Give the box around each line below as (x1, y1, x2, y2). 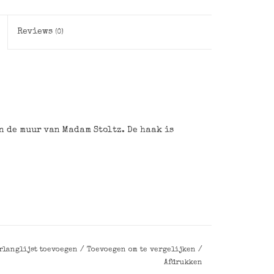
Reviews (17, 28, 56, 36)
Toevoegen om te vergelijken (86, 246, 198, 254)
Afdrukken (163, 259, 202, 267)
